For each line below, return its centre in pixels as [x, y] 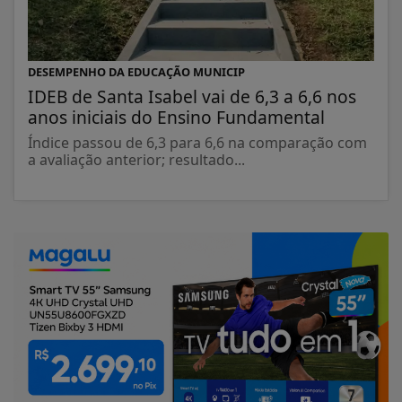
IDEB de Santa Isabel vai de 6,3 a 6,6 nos [192, 97]
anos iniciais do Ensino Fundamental [176, 118]
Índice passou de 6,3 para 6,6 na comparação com [197, 143]
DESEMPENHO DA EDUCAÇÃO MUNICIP [136, 72]
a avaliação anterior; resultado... [136, 160]
